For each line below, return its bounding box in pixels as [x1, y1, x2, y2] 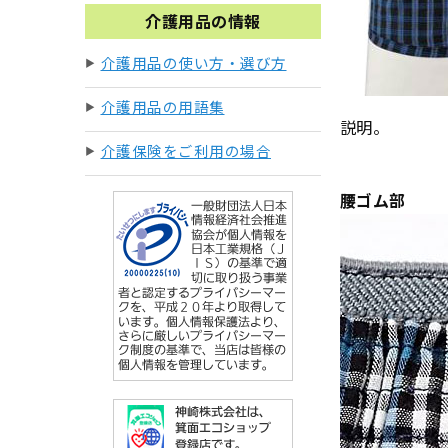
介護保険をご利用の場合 [100, 140, 271, 162]
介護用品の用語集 [100, 96, 225, 118]
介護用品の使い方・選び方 [100, 52, 287, 74]
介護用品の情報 [145, 8, 261, 33]
